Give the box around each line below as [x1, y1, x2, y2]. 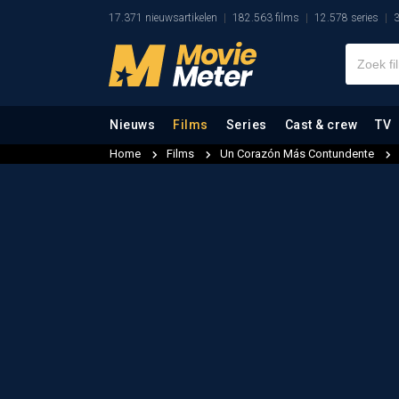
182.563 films [232, 12, 299, 24]
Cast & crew [284, 118, 357, 132]
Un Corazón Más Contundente [220, 147, 377, 160]
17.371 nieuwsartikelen [109, 12, 217, 24]
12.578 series [314, 12, 379, 24]
